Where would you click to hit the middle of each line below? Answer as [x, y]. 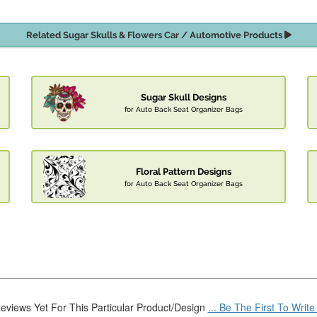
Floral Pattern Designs [183, 172]
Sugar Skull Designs [183, 98]
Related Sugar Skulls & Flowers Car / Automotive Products [155, 35]
